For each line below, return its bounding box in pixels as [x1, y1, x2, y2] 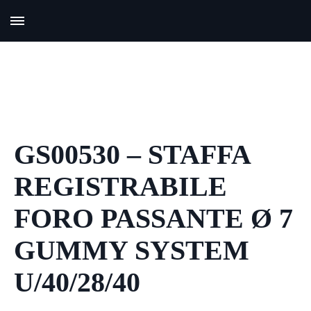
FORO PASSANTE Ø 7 [14, 203, 293, 234]
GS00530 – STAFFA [14, 139, 250, 170]
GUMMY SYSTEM [14, 235, 249, 266]
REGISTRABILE [14, 171, 227, 202]
